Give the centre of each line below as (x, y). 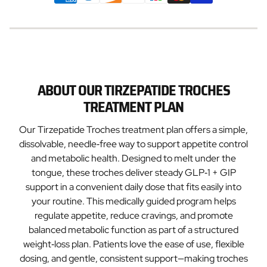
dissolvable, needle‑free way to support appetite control (133, 144)
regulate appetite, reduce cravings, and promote (133, 215)
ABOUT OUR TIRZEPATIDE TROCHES (133, 91)
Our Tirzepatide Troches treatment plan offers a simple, (133, 130)
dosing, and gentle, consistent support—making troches (133, 258)
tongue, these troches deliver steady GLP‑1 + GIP (133, 173)
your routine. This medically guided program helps (133, 201)
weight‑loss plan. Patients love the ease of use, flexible (133, 244)
